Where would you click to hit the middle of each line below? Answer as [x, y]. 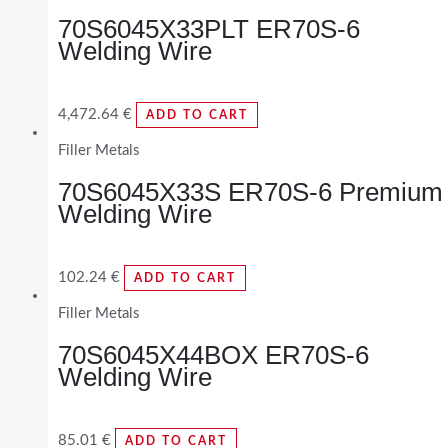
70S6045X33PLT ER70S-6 [209, 28]
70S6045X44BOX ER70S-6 [213, 355]
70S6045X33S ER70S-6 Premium [250, 192]
